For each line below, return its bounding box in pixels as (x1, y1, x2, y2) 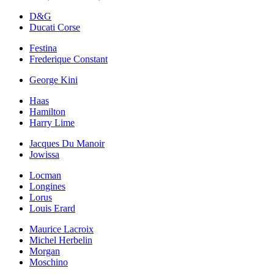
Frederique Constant (29, 53, 108, 64)
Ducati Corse (29, 21, 80, 32)
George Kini (29, 74, 78, 85)
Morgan (29, 245, 60, 256)
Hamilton (29, 106, 65, 117)
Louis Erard (29, 202, 75, 213)
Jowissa (29, 149, 59, 160)
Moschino (29, 256, 68, 267)
